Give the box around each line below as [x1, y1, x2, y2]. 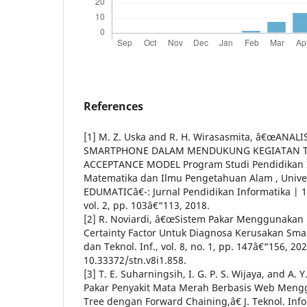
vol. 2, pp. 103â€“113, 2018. [84, 198, 210, 212]
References [84, 98, 143, 114]
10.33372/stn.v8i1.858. [84, 253, 186, 267]
